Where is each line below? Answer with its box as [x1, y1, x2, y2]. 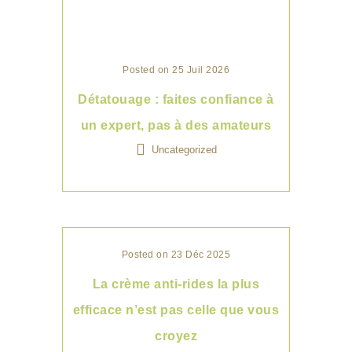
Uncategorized [151, 143, 217, 156]
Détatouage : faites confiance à [78, 92, 274, 106]
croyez [155, 328, 197, 343]
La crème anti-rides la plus [92, 277, 260, 291]
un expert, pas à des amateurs [80, 118, 272, 132]
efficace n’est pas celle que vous [72, 302, 280, 317]
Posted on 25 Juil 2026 [123, 64, 229, 75]
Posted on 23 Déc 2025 [121, 248, 231, 260]
